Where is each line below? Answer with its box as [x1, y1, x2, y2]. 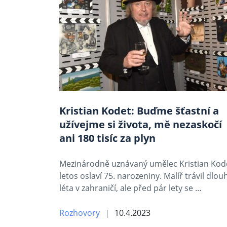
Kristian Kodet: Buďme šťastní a [59, 104, 219, 118]
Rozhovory [59, 207, 100, 218]
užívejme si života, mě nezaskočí [59, 118, 222, 131]
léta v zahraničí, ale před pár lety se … [59, 182, 202, 194]
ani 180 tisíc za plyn [59, 131, 156, 145]
